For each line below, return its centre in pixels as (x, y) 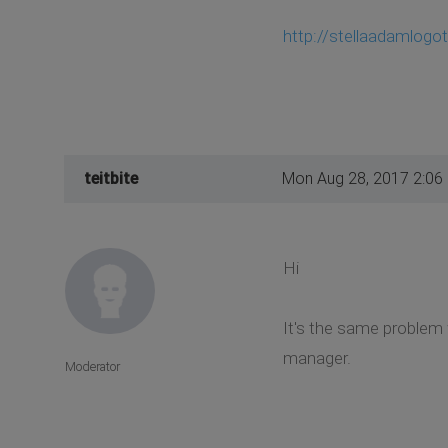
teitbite (111, 178)
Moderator (92, 367)
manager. (316, 357)
